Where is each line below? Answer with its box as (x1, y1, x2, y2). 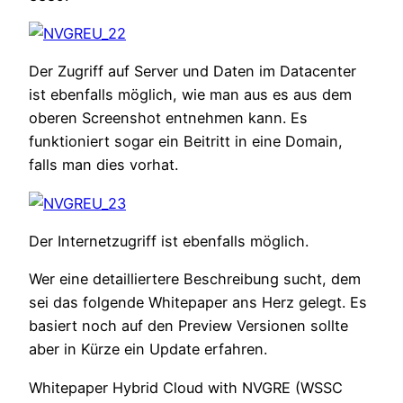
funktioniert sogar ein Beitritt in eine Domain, (29, 132, 343, 151)
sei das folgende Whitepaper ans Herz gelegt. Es (29, 293, 367, 312)
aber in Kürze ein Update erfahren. (29, 340, 267, 359)
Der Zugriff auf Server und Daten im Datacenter (29, 62, 356, 81)
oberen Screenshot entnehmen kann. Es (29, 109, 308, 128)
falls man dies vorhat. (29, 156, 178, 175)
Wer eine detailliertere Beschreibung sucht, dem (29, 270, 361, 289)
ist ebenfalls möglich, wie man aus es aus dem (29, 85, 352, 104)
